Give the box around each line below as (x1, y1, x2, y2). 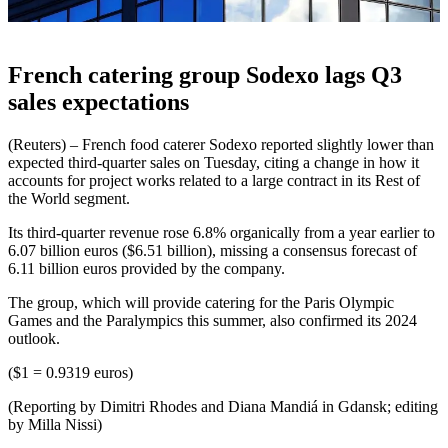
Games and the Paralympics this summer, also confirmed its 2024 (8, 311, 417, 329)
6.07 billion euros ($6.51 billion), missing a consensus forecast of (8, 241, 417, 259)
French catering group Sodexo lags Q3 (8, 61, 402, 88)
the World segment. (8, 189, 130, 207)
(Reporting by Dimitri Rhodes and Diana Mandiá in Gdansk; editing (8, 397, 438, 415)
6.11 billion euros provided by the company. (8, 259, 285, 277)
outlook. (8, 329, 60, 347)
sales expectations (8, 88, 189, 115)
